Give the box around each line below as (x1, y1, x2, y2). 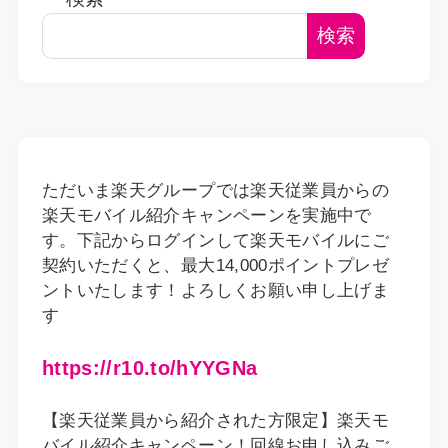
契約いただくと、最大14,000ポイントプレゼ (41, 255, 390, 275)
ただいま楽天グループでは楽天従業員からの (41, 180, 390, 200)
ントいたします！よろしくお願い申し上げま (41, 280, 390, 300)
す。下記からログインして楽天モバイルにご (41, 230, 390, 250)
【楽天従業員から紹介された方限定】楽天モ (41, 410, 390, 430)
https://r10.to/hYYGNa (41, 356, 258, 379)
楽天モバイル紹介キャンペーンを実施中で (41, 205, 372, 225)
